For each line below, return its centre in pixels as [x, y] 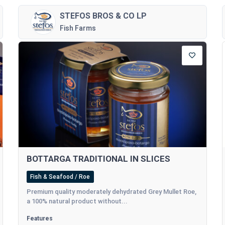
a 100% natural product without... [77, 201]
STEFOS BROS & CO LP [103, 16]
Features [39, 219]
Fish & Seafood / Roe [60, 177]
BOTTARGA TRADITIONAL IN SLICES [98, 159]
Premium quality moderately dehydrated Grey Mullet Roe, [111, 192]
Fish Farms [78, 28]
